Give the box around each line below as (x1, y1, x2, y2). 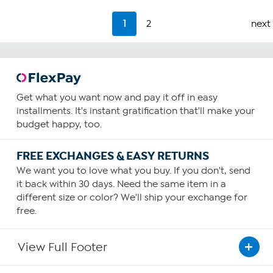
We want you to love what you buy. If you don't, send (16, 165, 250, 176)
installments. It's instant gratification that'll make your (16, 105, 255, 116)
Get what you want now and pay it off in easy (16, 91, 218, 103)
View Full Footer (18, 239, 108, 254)
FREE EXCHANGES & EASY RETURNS (16, 148, 209, 163)
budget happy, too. (16, 118, 102, 130)
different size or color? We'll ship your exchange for (16, 191, 247, 203)
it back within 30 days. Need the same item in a (16, 178, 226, 190)
